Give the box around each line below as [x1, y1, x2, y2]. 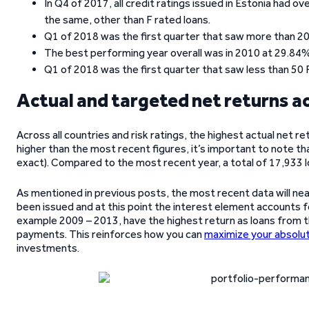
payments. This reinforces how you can [17, 228, 204, 241]
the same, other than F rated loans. [44, 13, 210, 26]
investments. [17, 241, 79, 255]
